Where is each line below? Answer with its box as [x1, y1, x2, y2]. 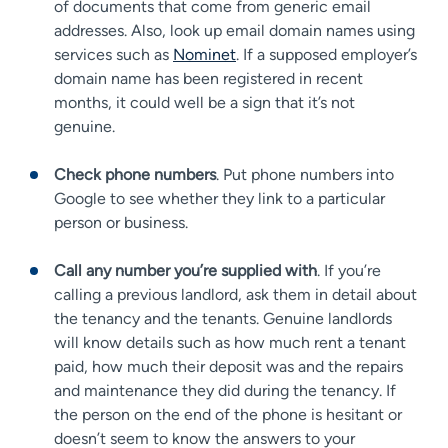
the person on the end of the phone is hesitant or [54, 404, 402, 424]
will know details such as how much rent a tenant [54, 332, 406, 352]
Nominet [173, 44, 236, 64]
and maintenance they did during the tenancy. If [54, 380, 396, 400]
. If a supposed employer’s [236, 44, 417, 64]
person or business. [54, 212, 188, 232]
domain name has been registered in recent [54, 68, 363, 88]
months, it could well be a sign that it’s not [54, 92, 355, 112]
